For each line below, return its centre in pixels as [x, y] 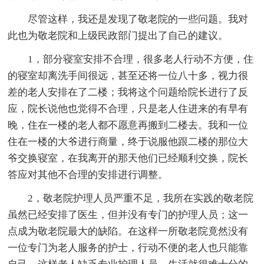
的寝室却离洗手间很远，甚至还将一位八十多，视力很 [128, 75]
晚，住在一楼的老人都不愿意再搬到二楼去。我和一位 [128, 125]
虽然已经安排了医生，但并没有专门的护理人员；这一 [128, 214]
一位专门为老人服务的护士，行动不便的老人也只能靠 [128, 247]
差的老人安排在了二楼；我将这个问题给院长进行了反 [128, 92]
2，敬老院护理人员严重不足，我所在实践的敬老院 [141, 198]
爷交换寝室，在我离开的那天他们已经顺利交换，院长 [128, 158]
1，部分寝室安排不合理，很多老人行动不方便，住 [141, 59]
